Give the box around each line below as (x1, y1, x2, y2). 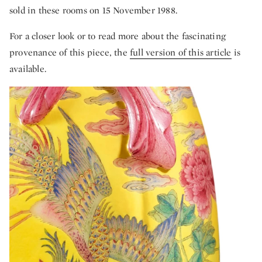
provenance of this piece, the (9, 46, 130, 59)
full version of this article (130, 46, 232, 59)
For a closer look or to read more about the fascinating (9, 30, 226, 43)
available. (9, 63, 47, 75)
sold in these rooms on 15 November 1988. (9, 4, 177, 17)
